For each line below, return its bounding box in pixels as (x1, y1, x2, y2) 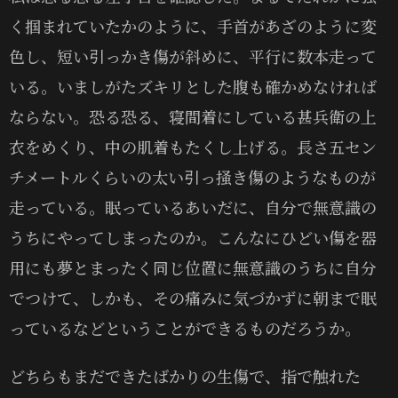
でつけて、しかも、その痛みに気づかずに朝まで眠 (9, 285, 377, 309)
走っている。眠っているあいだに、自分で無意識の (9, 195, 377, 219)
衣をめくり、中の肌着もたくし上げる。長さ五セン (9, 134, 377, 158)
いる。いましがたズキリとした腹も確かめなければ (9, 74, 377, 98)
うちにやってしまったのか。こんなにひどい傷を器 (9, 225, 377, 249)
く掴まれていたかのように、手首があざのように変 (9, 13, 377, 37)
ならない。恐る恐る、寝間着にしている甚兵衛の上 (9, 104, 377, 128)
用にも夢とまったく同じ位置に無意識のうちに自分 (9, 255, 377, 279)
